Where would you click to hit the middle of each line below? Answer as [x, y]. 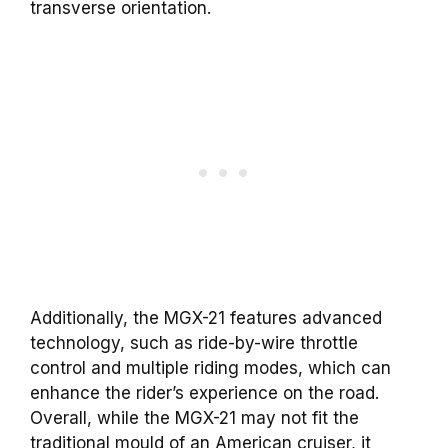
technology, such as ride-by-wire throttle [194, 343]
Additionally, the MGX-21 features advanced [206, 318]
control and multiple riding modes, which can [210, 368]
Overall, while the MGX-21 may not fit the [194, 418]
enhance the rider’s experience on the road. [204, 393]
